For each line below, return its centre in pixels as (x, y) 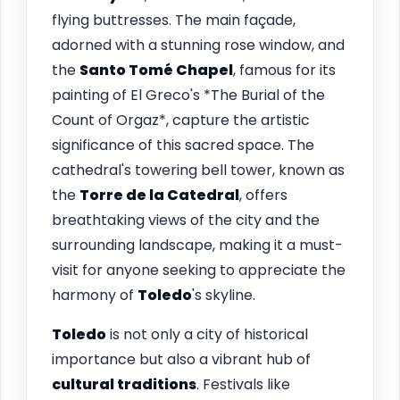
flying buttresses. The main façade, (174, 20)
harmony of (95, 295)
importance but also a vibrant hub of (181, 359)
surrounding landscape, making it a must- (197, 245)
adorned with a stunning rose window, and (198, 45)
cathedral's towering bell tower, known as (198, 170)
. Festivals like (243, 384)
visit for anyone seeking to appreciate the (199, 270)
